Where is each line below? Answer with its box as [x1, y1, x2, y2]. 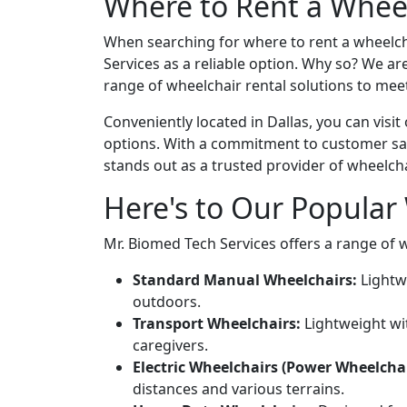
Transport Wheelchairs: [133, 313, 301, 333]
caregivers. [133, 335, 208, 355]
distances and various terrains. [133, 379, 344, 399]
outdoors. [133, 292, 201, 312]
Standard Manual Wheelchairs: [133, 270, 357, 290]
